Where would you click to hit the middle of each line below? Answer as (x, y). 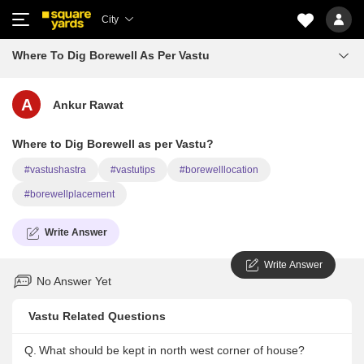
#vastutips (133, 170)
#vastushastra (55, 170)
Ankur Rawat (88, 104)
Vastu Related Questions (97, 316)
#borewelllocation (219, 170)
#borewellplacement (69, 194)
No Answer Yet (74, 281)
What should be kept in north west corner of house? (172, 350)
